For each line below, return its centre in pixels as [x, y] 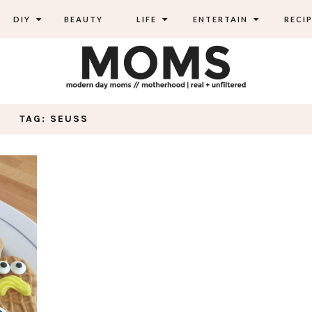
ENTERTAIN [219, 19]
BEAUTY [83, 19]
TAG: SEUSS [54, 118]
